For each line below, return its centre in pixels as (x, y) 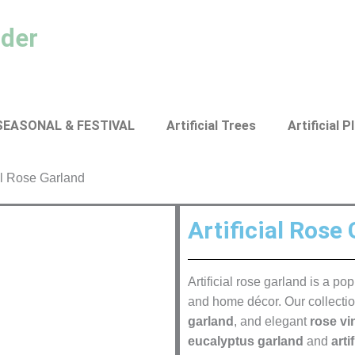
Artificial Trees (211, 126)
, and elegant (272, 321)
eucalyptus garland (246, 341)
